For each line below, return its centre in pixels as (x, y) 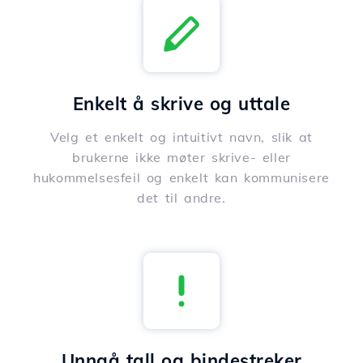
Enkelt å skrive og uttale (181, 104)
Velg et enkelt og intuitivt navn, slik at (181, 137)
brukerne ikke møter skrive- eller (181, 158)
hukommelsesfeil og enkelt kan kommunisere (181, 178)
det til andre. (181, 198)
